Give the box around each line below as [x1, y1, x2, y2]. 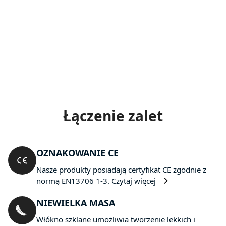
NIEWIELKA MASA [36, 197, 115, 209]
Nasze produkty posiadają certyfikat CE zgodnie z [36, 164, 206, 175]
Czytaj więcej [111, 176, 156, 186]
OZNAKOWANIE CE [36, 147, 119, 159]
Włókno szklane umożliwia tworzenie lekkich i [36, 214, 195, 224]
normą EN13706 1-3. [36, 176, 111, 186]
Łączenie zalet [63, 106, 163, 125]
